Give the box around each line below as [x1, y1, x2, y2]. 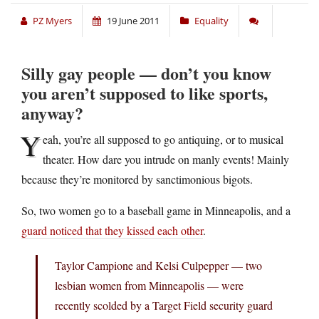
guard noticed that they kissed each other [21, 223, 203, 239]
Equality [194, 14, 229, 28]
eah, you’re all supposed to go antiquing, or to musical [43, 132, 283, 147]
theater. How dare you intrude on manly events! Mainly [43, 152, 289, 167]
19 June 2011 [107, 14, 159, 28]
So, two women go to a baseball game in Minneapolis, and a [21, 203, 291, 219]
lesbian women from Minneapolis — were [55, 278, 244, 293]
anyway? [21, 100, 83, 126]
